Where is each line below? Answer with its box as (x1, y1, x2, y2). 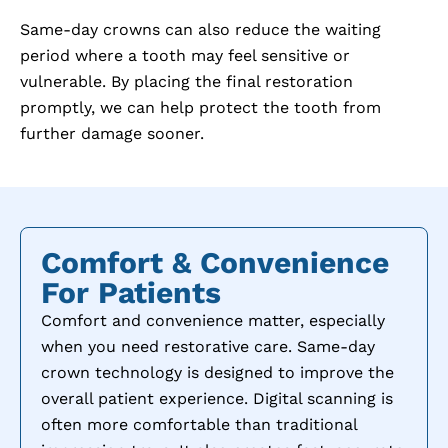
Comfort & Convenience (41, 244, 389, 280)
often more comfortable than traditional (41, 414, 357, 434)
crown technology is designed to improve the (41, 362, 394, 382)
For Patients (41, 274, 221, 310)
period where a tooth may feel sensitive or (20, 45, 350, 65)
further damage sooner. (20, 123, 204, 143)
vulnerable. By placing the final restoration (20, 71, 353, 91)
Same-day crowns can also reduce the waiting (20, 19, 381, 39)
